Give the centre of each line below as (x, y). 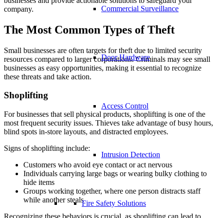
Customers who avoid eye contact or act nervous (98, 165)
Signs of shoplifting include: (47, 148)
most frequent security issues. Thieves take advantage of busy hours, (109, 123)
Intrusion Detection (131, 154)
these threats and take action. (48, 76)
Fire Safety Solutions (114, 203)
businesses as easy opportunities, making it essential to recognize (103, 68)
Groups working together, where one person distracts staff (112, 191)
